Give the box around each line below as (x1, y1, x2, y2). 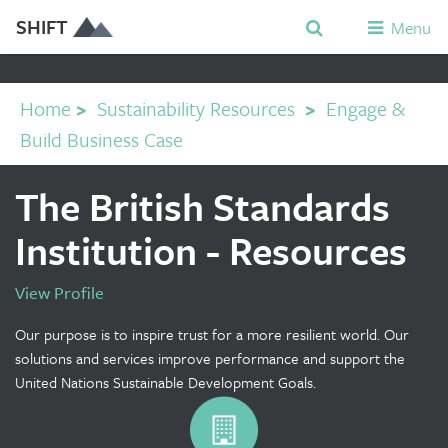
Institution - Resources (15, 223, 407, 278)
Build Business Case (20, 125, 183, 154)
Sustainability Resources (97, 94, 295, 123)
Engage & (326, 94, 405, 123)
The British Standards (15, 179, 390, 234)
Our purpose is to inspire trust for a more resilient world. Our (15, 323, 409, 345)
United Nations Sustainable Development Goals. (15, 371, 316, 393)
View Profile (15, 280, 104, 305)
